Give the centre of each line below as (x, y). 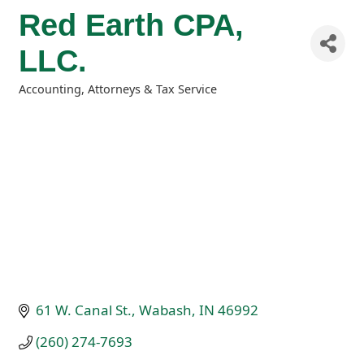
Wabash (166, 310)
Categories (48, 100)
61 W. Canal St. (84, 310)
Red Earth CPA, (131, 25)
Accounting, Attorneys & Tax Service (118, 89)
